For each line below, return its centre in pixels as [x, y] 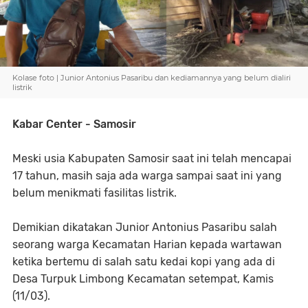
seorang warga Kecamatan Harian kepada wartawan [147, 244]
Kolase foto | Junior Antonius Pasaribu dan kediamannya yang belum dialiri [152, 78]
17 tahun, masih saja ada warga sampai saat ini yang [147, 176]
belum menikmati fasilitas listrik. [95, 193]
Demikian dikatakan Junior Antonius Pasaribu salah [145, 227]
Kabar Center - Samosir [74, 124]
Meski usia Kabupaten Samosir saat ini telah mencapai [152, 158]
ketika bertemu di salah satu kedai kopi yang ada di [144, 262]
